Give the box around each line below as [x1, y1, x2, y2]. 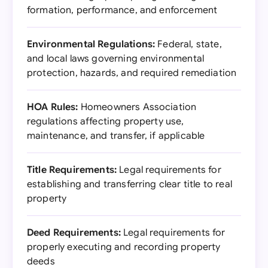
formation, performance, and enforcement [27, 4, 218, 16]
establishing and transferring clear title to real [27, 178, 232, 190]
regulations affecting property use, [27, 115, 184, 127]
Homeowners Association [78, 101, 197, 113]
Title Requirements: [27, 164, 117, 176]
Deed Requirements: [27, 227, 121, 239]
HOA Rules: [27, 101, 78, 113]
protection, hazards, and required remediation [27, 67, 237, 79]
